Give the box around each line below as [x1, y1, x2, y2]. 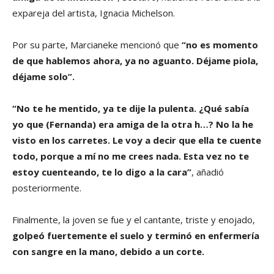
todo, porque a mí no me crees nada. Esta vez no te [12, 149, 249, 162]
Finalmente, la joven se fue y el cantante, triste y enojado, [12, 213, 255, 226]
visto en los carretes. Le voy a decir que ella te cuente [12, 133, 261, 146]
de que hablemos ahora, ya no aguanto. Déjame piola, [12, 54, 258, 67]
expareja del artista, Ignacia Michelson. [12, 6, 177, 19]
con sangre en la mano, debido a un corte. [12, 245, 204, 257]
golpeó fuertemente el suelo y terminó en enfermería [12, 229, 259, 242]
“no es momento [182, 38, 258, 51]
